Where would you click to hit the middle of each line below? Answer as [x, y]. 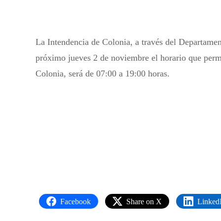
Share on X [144, 201]
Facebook [75, 201]
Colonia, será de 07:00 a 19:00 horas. [103, 74]
